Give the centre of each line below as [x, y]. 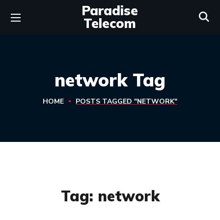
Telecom [110, 23]
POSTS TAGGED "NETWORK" [126, 101]
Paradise [110, 11]
